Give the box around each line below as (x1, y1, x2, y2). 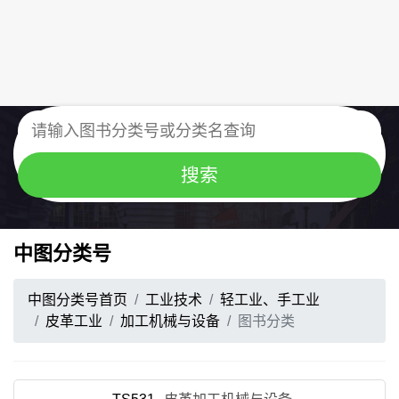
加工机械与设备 (120, 313, 220, 329)
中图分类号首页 (28, 292, 127, 307)
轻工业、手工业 (220, 292, 320, 307)
